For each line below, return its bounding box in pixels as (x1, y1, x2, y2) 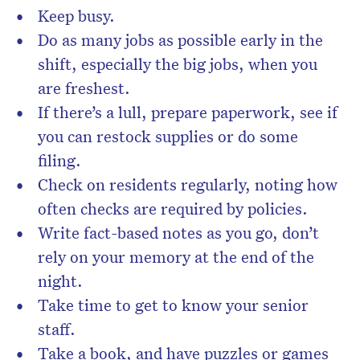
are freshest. (38, 77, 130, 99)
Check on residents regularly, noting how (38, 174, 337, 195)
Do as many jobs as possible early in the (38, 29, 323, 51)
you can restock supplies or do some (38, 125, 298, 147)
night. (38, 270, 83, 292)
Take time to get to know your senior (38, 294, 309, 316)
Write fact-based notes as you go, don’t (38, 222, 319, 243)
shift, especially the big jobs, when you (38, 53, 317, 75)
